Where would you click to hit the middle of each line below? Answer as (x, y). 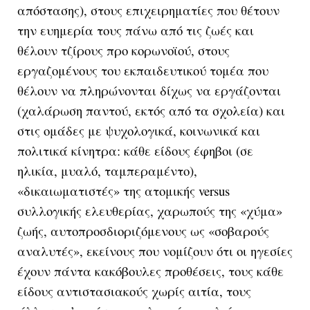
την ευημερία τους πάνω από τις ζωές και (136, 30)
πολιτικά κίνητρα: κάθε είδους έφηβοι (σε (135, 150)
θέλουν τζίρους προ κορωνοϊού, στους (124, 50)
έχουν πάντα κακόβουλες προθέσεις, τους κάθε (151, 271)
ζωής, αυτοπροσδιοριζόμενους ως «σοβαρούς (143, 230)
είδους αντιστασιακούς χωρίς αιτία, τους (134, 291)
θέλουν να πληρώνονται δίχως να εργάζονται (149, 90)
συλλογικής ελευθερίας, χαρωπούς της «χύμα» (150, 210)
